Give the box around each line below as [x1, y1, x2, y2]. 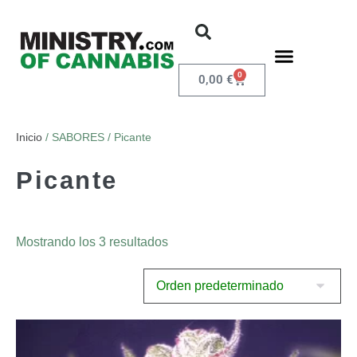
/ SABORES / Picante [42, 131, 151, 143]
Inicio [16, 131, 42, 143]
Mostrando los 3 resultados [16, 235, 168, 249]
